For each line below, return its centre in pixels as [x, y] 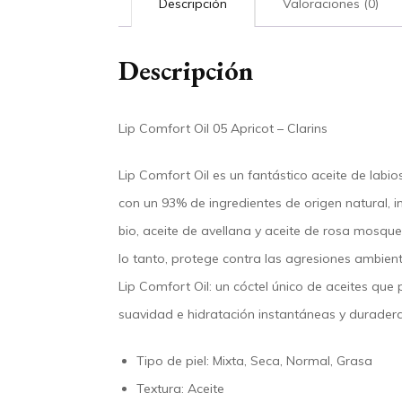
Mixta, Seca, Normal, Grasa [293, 361]
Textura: [162, 389]
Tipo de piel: [175, 361]
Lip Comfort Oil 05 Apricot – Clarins [223, 129]
